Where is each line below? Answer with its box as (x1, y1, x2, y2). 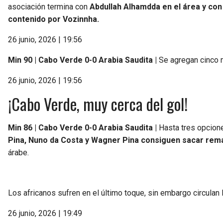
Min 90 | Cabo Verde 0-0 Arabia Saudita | (8, 55, 157, 65)
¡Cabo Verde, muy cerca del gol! (8, 92, 188, 115)
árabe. (8, 147, 29, 157)
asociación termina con (8, 1, 90, 11)
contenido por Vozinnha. (8, 14, 99, 24)
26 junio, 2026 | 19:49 (8, 208, 82, 218)
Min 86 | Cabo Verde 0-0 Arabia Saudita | (8, 122, 157, 132)
